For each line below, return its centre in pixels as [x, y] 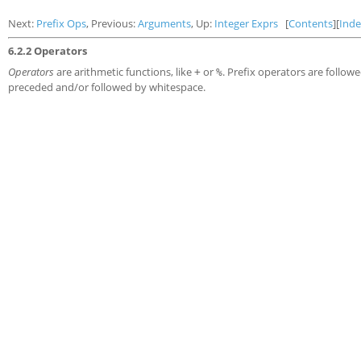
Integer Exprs [246, 23]
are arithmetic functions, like [124, 71]
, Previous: [112, 23]
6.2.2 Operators [48, 51]
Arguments [164, 23]
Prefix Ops [61, 23]
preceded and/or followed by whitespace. [107, 87]
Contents [311, 23]
